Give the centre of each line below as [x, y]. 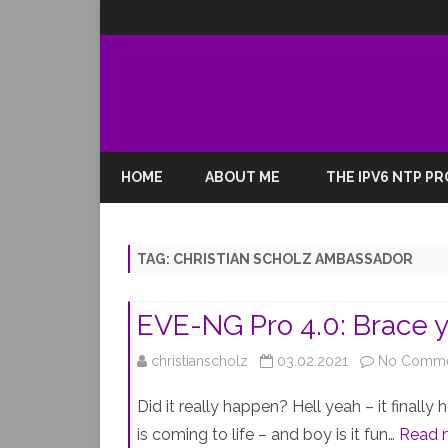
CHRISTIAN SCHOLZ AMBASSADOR [293, 259]
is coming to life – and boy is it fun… [268, 434]
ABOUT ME [242, 177]
